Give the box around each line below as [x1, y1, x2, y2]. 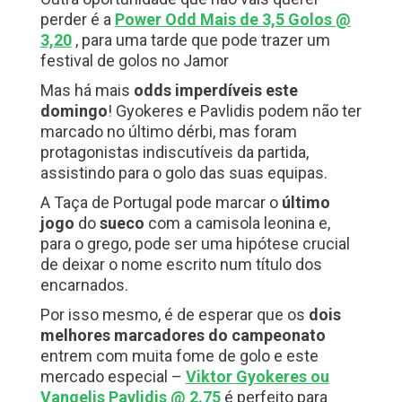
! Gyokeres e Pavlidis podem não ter [107, 101, 362, 121]
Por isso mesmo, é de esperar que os [39, 305, 309, 325]
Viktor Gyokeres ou [185, 367, 329, 387]
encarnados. [39, 275, 132, 295]
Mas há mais [39, 81, 134, 100]
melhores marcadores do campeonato [39, 326, 326, 345]
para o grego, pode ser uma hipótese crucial [39, 234, 350, 254]
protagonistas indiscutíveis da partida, [39, 143, 309, 162]
